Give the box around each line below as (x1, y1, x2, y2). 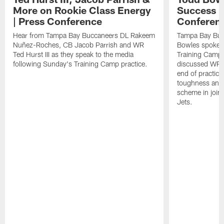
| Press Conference (13, 15, 102, 27)
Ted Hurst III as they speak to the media (13, 50, 134, 59)
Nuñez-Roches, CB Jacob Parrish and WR (13, 40, 144, 49)
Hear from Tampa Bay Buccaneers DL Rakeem (13, 31, 155, 40)
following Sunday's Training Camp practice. (13, 59, 148, 68)
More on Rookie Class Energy (13, 4, 151, 16)
